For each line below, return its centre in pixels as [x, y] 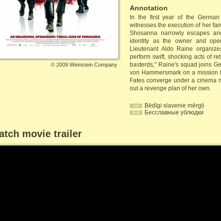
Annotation [149, 8]
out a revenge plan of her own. [170, 88]
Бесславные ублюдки [174, 112]
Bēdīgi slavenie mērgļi [174, 106]
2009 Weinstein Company [87, 65]
